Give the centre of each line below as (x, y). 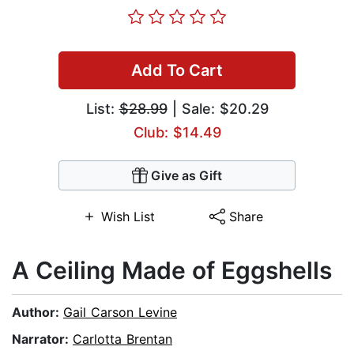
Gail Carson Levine (120, 313)
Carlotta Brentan (122, 339)
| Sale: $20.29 (218, 109)
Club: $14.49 (177, 133)
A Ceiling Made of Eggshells (172, 271)
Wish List (128, 217)
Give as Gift (186, 176)
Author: (38, 313)
